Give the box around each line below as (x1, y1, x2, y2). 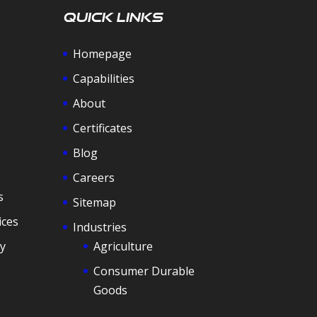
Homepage (73, 45, 132, 62)
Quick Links (63, 8, 163, 25)
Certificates (73, 120, 133, 136)
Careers (73, 169, 115, 185)
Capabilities (73, 70, 135, 86)
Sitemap (73, 194, 117, 210)
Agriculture (93, 238, 154, 254)
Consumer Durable (93, 263, 195, 279)
